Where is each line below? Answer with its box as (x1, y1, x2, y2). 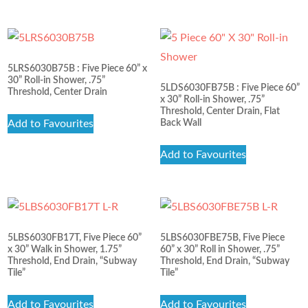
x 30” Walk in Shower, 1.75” (8, 244, 122, 254)
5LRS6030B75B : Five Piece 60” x (8, 64, 148, 74)
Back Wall (159, 118, 201, 129)
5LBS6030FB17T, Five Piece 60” (8, 232, 142, 243)
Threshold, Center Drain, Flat (159, 107, 280, 117)
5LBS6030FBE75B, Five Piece (159, 232, 285, 243)
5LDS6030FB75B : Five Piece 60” (159, 83, 300, 93)
